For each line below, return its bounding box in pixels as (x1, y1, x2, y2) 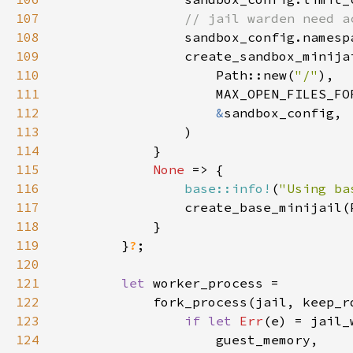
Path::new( (58, 67, 295, 83)
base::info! (184, 180, 271, 196)
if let (184, 313, 240, 329)
